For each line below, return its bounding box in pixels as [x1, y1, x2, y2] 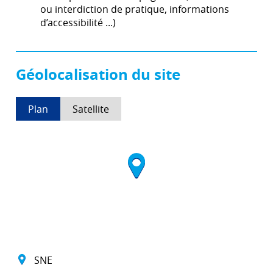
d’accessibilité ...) [40, 16, 116, 29]
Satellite [73, 102, 109, 116]
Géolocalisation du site [16, 64, 180, 85]
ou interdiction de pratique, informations [40, 2, 229, 16]
